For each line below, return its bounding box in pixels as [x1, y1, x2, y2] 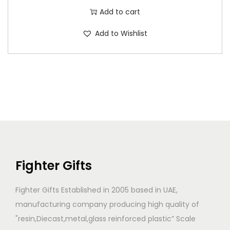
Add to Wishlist [95, 28, 148, 39]
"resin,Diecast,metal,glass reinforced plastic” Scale [15, 214, 196, 224]
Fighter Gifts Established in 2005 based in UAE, [15, 185, 178, 196]
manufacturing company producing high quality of [15, 199, 199, 210]
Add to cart [99, 7, 140, 17]
